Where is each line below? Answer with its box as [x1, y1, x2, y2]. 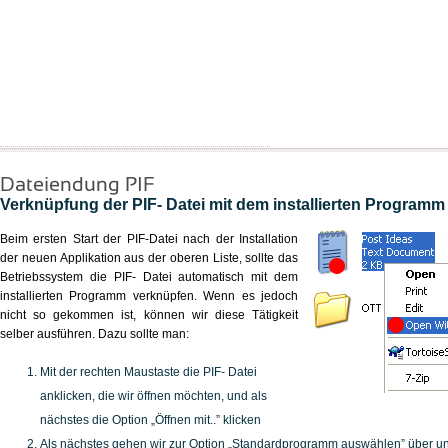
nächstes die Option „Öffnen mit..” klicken [40, 413, 261, 427]
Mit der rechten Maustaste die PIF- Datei [40, 365, 257, 379]
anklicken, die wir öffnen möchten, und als [40, 389, 267, 403]
